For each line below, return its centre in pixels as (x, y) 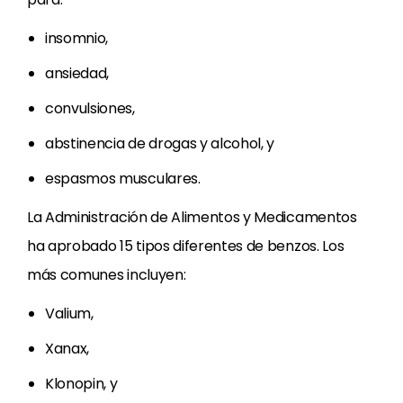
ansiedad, (77, 73)
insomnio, (77, 38)
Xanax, (67, 348)
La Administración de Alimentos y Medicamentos (192, 217)
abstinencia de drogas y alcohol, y (160, 143)
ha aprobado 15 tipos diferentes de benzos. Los (186, 246)
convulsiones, (90, 108)
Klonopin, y (81, 383)
